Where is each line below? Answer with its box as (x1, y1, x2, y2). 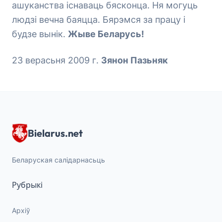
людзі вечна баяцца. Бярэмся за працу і (12, 14, 185, 25)
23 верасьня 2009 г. (12, 55, 101, 65)
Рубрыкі (12, 180, 43, 190)
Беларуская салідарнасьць (12, 156, 105, 165)
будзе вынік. (12, 29, 68, 39)
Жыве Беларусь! (68, 29, 144, 39)
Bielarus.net (28, 127, 83, 140)
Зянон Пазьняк (101, 55, 168, 65)
